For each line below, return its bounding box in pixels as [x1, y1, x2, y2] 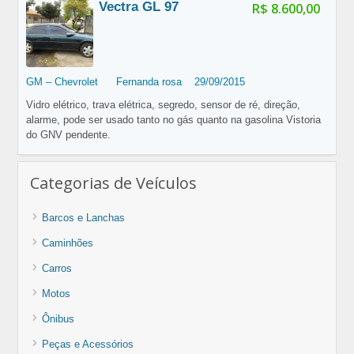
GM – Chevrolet [25, 76, 98, 88]
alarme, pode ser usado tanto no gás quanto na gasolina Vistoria [25, 114, 321, 126]
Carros [42, 262, 73, 275]
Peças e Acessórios [42, 338, 134, 351]
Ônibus [42, 313, 75, 326]
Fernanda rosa [115, 76, 182, 88]
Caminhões [42, 237, 94, 250]
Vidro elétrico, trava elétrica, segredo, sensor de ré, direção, [25, 99, 300, 111]
